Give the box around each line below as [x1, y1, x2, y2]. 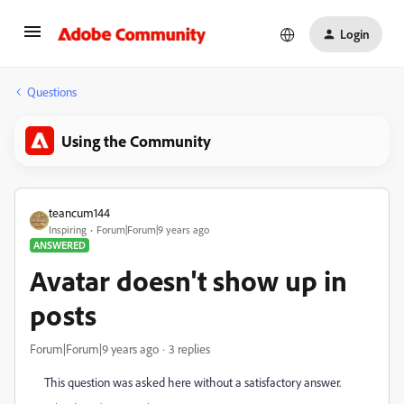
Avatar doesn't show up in [30, 262, 347, 298]
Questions [27, 84, 77, 99]
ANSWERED [33, 238, 86, 252]
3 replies [169, 341, 210, 356]
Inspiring [49, 223, 87, 236]
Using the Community [61, 131, 211, 151]
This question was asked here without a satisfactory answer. [44, 374, 341, 390]
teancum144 [49, 205, 110, 220]
